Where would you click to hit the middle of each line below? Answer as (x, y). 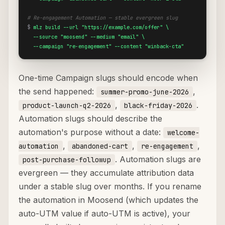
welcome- (183, 133)
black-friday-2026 (158, 106)
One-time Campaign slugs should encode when (108, 78)
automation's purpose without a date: (91, 132)
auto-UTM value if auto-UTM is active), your (104, 214)
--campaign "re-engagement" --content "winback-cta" (105, 46)
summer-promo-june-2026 (145, 92)
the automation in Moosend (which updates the (108, 200)
